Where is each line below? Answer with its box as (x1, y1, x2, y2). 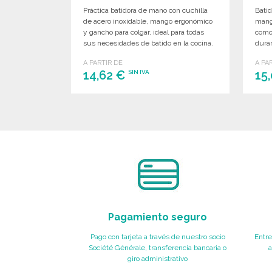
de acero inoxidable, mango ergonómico (83, 16, 212, 25)
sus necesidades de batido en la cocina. (83, 38, 213, 47)
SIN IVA (128, 68, 149, 75)
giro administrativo (127, 254, 188, 263)
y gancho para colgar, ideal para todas (83, 27, 204, 36)
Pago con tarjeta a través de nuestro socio (90, 232, 225, 241)
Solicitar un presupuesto (109, 115, 191, 124)
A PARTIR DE (83, 58, 123, 67)
